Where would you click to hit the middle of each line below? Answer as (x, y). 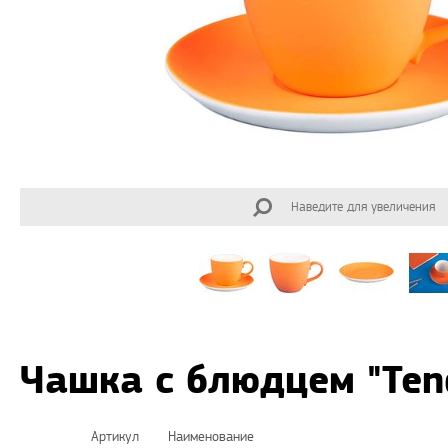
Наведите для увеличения (362, 207)
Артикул (115, 437)
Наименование (211, 437)
